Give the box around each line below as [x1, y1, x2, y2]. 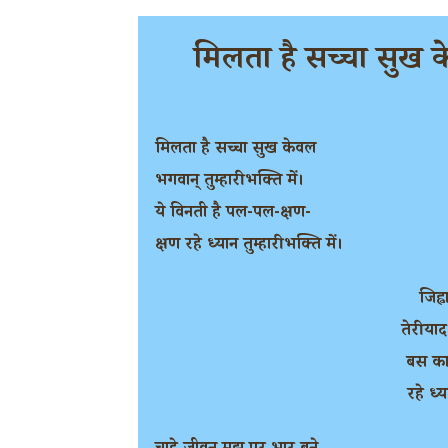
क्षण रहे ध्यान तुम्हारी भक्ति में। [155, 232, 343, 260]
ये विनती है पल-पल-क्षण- [155, 200, 311, 228]
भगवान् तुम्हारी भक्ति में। [155, 168, 304, 196]
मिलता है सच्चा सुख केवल [155, 136, 316, 164]
